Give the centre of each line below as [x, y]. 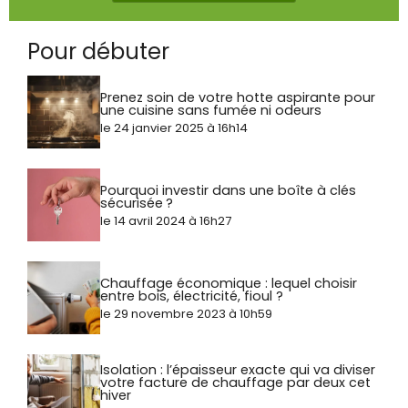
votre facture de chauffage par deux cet [235, 382]
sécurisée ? [137, 203]
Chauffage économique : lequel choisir [229, 283]
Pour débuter [98, 51]
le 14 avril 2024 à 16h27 [166, 221]
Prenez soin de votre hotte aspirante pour [238, 97]
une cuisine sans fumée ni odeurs [211, 110]
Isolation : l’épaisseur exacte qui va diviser [238, 369]
